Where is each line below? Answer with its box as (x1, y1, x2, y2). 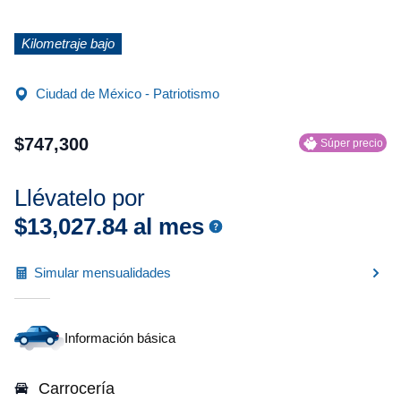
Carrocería (38, 380, 115, 397)
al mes (127, 213, 204, 240)
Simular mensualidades (34, 265, 171, 280)
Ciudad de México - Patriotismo (36, 86, 219, 101)
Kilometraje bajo (21, 36, 115, 51)
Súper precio (320, 136, 383, 149)
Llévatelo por (14, 184, 145, 211)
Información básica (64, 330, 175, 346)
